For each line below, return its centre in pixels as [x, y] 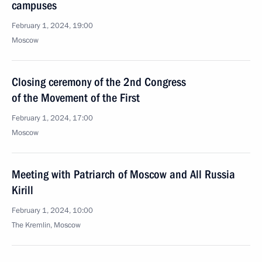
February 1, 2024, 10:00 [52, 211]
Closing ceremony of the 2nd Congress [99, 82]
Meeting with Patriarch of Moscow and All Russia [123, 174]
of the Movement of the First [76, 98]
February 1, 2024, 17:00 [52, 118]
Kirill [23, 190]
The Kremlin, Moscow [46, 225]
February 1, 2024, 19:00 [52, 26]
